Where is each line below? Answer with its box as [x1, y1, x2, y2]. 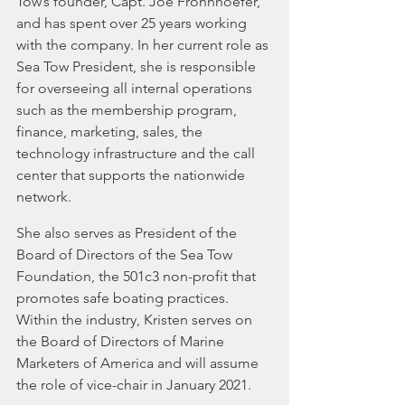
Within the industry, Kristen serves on [16, 311, 256, 328]
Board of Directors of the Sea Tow [16, 246, 236, 263]
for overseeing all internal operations [16, 80, 256, 97]
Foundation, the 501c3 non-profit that [16, 268, 259, 285]
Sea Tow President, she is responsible [16, 58, 259, 75]
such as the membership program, [16, 101, 240, 118]
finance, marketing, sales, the [16, 123, 206, 140]
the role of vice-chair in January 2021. [16, 376, 251, 393]
